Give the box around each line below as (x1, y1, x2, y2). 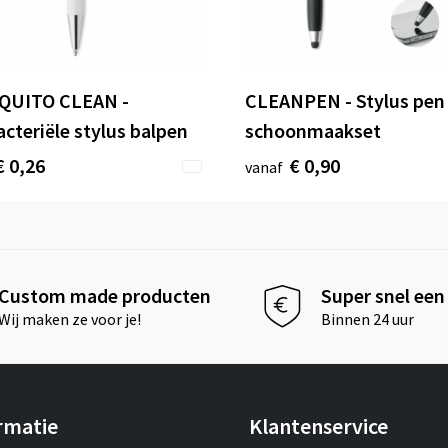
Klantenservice (248, 411, 388, 440)
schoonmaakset (245, 117, 381, 143)
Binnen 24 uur (321, 309, 415, 330)
